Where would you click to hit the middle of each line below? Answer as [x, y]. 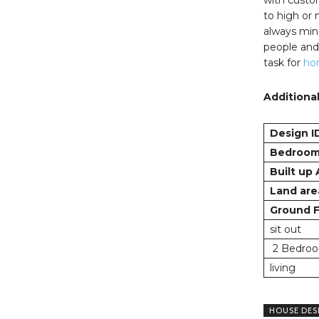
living [282, 267]
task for [283, 62]
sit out [285, 229]
